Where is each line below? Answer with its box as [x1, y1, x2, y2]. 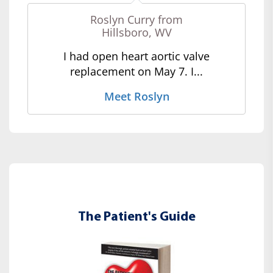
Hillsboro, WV [101, 24, 172, 40]
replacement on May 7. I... [70, 63, 203, 79]
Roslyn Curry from [90, 12, 183, 27]
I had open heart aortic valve [63, 48, 210, 63]
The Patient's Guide [77, 210, 196, 224]
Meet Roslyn [104, 88, 169, 104]
